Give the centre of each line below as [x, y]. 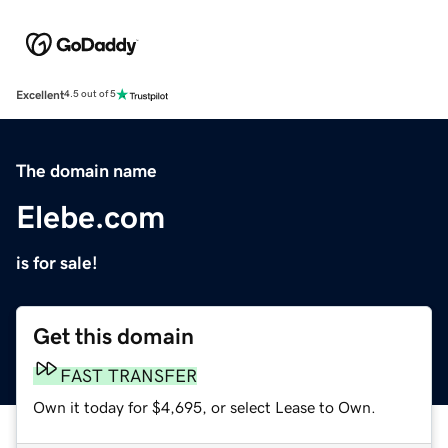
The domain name [86, 170]
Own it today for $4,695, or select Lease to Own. [204, 406]
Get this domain [113, 336]
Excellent [40, 94]
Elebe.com [90, 216]
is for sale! [57, 262]
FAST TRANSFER [128, 375]
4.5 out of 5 [90, 94]
